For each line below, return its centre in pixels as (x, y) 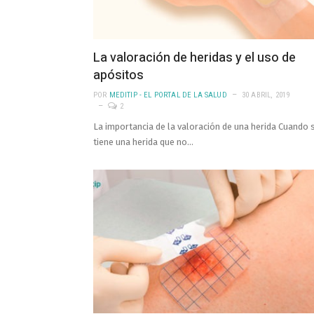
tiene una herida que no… (143, 142)
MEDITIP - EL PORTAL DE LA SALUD (168, 95)
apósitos (118, 75)
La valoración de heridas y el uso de (194, 57)
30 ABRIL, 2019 (266, 95)
